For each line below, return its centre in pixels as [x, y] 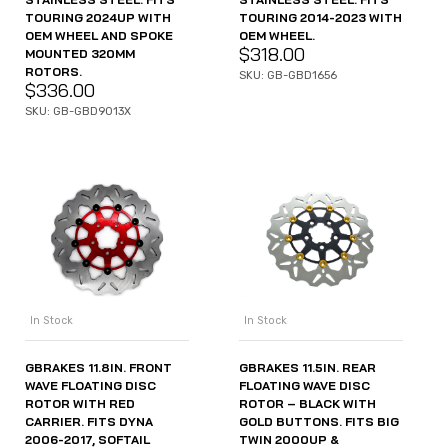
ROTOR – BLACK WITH [307, 403]
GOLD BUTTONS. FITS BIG [319, 421]
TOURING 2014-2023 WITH [320, 18]
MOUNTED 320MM [80, 54]
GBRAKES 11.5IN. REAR [307, 367]
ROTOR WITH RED [80, 403]
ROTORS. [53, 72]
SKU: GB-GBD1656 [288, 76]
